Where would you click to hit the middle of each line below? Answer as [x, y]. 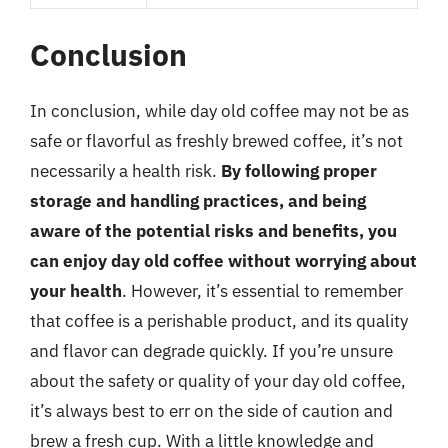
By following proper [299, 171]
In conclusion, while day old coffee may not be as [219, 111]
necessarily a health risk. [125, 171]
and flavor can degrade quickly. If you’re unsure [211, 351]
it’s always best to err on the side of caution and [211, 411]
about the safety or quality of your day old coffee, [218, 381]
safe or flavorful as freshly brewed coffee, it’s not [216, 141]
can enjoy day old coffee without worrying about [223, 261]
